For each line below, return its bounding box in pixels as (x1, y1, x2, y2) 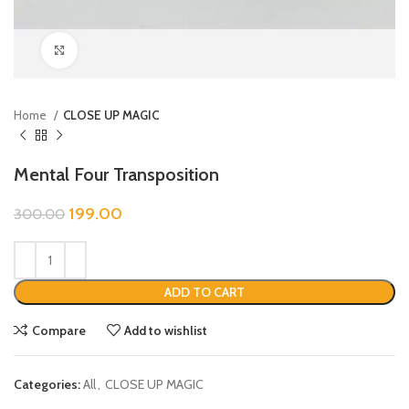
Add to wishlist (124, 321, 208, 339)
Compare (31, 321, 86, 339)
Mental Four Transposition (14, 163, 219, 185)
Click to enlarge (78, 43, 159, 58)
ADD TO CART (164, 284, 245, 300)
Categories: (14, 376, 80, 393)
